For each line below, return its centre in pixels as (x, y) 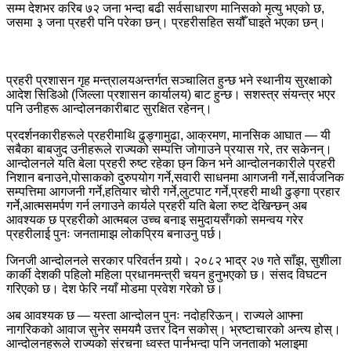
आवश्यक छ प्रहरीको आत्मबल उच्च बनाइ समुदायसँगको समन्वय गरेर (155, 220)
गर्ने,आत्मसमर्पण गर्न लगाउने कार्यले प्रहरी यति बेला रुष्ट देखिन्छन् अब (157, 206)
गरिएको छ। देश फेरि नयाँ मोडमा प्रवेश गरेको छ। (115, 289)
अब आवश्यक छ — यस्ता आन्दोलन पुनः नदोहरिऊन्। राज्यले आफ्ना (155, 316)
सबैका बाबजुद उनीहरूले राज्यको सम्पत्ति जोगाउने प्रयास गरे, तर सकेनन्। (169, 150)
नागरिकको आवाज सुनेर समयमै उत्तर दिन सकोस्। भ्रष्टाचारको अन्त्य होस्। (174, 330)
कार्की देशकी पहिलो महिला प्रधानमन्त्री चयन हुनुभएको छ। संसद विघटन (166, 275)
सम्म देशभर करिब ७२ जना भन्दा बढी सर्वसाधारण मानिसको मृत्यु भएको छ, (165, 9)
